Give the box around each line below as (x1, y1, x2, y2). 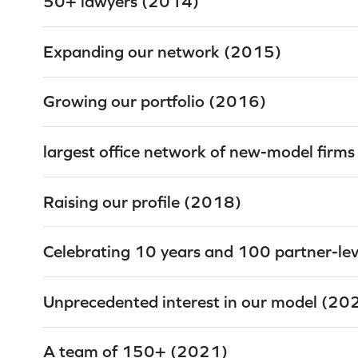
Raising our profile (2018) (43, 192, 241, 211)
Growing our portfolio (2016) (43, 92, 266, 111)
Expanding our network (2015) (43, 42, 281, 61)
